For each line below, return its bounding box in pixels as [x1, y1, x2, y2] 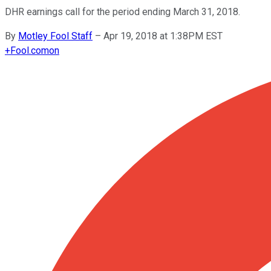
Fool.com [10, 44, 49, 56]
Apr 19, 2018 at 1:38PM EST [103, 30, 223, 42]
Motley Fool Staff [18, 30, 93, 42]
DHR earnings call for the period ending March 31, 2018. [5, 5, 240, 18]
